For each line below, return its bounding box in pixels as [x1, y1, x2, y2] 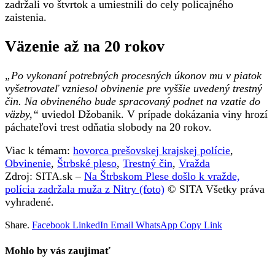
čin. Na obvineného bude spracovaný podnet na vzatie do [5, 95, 260, 107]
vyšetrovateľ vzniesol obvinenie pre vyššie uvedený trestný [5, 82, 262, 95]
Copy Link [180, 219, 222, 230]
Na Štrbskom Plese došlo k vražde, [84, 170, 240, 183]
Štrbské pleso [57, 157, 117, 170]
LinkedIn [72, 219, 108, 230]
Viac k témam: [5, 144, 73, 157]
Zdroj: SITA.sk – [5, 170, 84, 183]
